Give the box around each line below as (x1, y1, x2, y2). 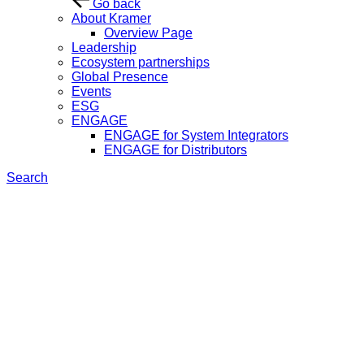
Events (71, 84, 111, 98)
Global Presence (71, 70, 168, 84)
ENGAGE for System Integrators (104, 128, 288, 142)
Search (6, 171, 48, 184)
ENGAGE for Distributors (104, 143, 247, 157)
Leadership (71, 41, 136, 54)
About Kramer (71, 11, 151, 25)
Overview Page (104, 26, 193, 40)
